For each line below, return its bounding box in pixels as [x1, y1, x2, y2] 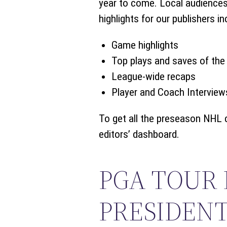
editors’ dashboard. [98, 128, 179, 140]
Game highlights [111, 39, 178, 51]
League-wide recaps [111, 70, 196, 83]
